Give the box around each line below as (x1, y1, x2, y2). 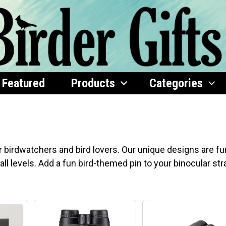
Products (71, 76, 115, 90)
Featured (2, 76, 45, 90)
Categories (149, 76, 203, 90)
